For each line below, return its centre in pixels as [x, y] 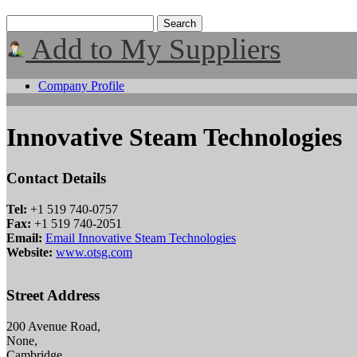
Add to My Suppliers [153, 49]
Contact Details [56, 178]
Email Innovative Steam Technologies [141, 237]
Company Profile [81, 86]
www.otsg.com [94, 252]
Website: [29, 252]
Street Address [53, 296]
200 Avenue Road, [53, 327]
